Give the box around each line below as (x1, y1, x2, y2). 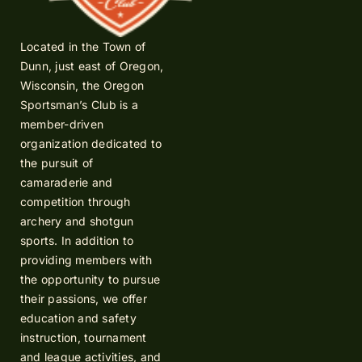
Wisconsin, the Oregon (20, 78, 145, 93)
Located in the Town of (20, 40, 146, 54)
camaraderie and (20, 175, 113, 190)
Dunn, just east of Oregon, (20, 59, 164, 74)
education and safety (20, 311, 137, 326)
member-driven (20, 117, 104, 132)
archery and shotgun (20, 214, 134, 229)
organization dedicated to (20, 137, 162, 151)
